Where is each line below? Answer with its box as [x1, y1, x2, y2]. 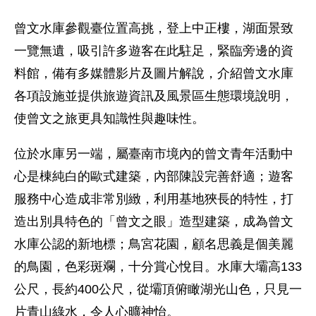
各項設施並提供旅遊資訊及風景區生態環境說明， [14, 89, 293, 103]
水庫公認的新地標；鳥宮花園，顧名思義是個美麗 [14, 237, 293, 251]
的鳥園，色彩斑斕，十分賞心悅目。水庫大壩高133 [14, 260, 302, 274]
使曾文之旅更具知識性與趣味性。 [14, 111, 205, 126]
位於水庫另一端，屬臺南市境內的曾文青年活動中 [14, 147, 293, 161]
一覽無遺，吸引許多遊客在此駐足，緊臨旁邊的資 [14, 44, 293, 58]
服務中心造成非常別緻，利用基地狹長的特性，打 [14, 192, 293, 206]
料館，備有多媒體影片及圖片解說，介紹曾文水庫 [14, 66, 293, 80]
